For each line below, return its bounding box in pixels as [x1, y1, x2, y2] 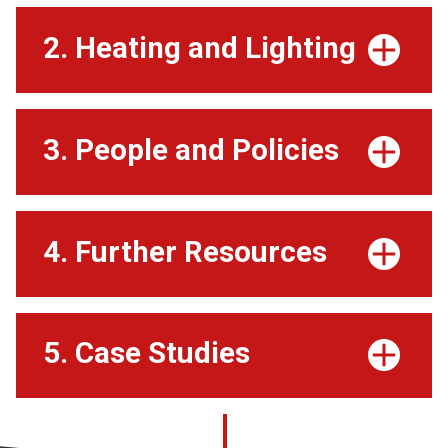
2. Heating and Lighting [42, 30, 356, 65]
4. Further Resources [42, 234, 327, 269]
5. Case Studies [42, 336, 250, 371]
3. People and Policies [42, 132, 339, 167]
